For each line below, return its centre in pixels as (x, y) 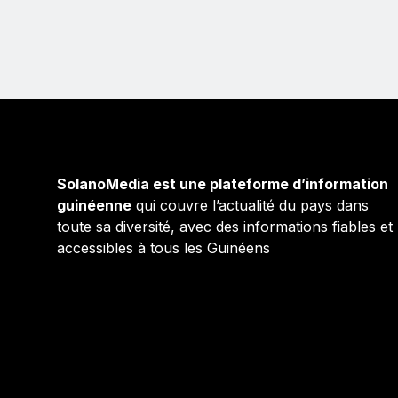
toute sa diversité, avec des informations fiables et (225, 227)
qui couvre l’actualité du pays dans (250, 206)
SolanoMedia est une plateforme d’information (223, 184)
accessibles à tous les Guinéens (163, 248)
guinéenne (94, 206)
